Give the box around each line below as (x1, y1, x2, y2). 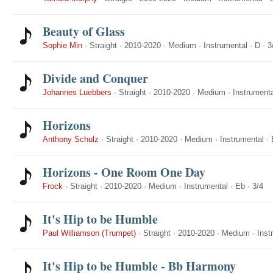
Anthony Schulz (43, 135, 99, 144)
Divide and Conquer (43, 69, 148, 87)
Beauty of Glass (43, 23, 125, 40)
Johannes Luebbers (43, 88, 112, 97)
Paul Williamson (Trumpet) (43, 229, 136, 238)
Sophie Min (43, 41, 82, 50)
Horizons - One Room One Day (43, 163, 205, 181)
